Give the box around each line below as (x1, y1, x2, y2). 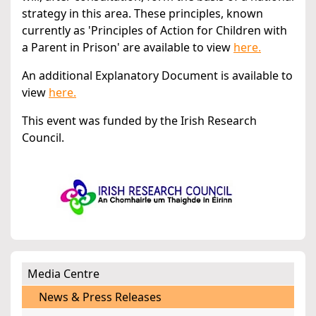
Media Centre (28, 266, 99, 282)
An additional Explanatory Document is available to (22, 68, 293, 84)
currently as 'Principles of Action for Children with (22, 23, 287, 39)
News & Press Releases (39, 289, 162, 305)
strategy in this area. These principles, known (22, 6, 263, 22)
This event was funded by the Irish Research (22, 113, 257, 129)
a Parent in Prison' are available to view (22, 39, 233, 56)
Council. (22, 130, 64, 146)
